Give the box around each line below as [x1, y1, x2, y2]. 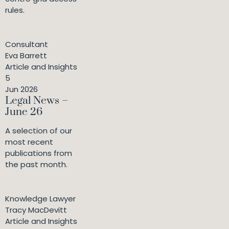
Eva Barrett [5, 50, 47, 61]
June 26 [5, 105, 42, 119]
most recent [5, 136, 53, 148]
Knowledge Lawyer [5, 193, 76, 204]
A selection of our [5, 125, 72, 136]
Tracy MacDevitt [5, 204, 67, 216]
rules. [5, 5, 25, 16]
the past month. [5, 159, 67, 170]
